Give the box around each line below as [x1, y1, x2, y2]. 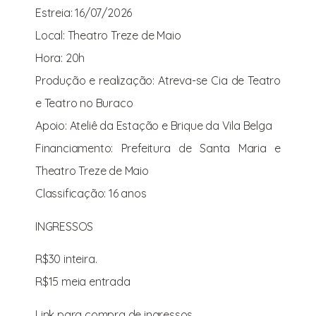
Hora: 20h [35, 51, 85, 66]
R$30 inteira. [35, 252, 97, 267]
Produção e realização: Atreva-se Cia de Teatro [35, 73, 281, 88]
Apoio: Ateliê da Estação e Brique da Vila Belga [35, 119, 272, 133]
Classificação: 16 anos [35, 186, 147, 201]
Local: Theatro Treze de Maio [35, 28, 181, 43]
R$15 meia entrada [35, 274, 130, 289]
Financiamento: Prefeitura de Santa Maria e [35, 141, 281, 156]
